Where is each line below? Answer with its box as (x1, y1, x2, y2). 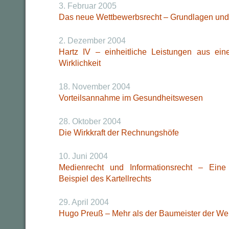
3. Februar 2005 (59, 2, 117, 10)
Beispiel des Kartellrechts (59, 174, 151, 183)
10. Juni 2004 (59, 152, 108, 161)
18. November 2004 (59, 82, 130, 91)
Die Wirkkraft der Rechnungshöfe (59, 128, 179, 137)
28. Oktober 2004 (59, 117, 121, 126)
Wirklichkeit (59, 59, 101, 67)
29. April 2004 (59, 198, 109, 207)
